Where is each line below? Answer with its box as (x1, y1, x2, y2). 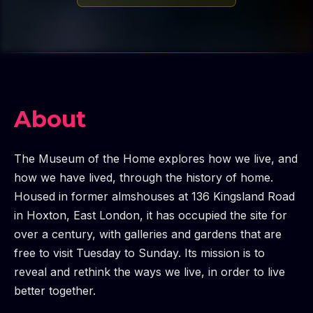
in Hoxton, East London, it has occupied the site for (14, 208, 287, 222)
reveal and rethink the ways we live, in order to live (14, 265, 285, 279)
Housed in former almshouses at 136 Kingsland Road (14, 189, 295, 203)
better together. (14, 284, 96, 298)
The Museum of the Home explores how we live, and (14, 152, 298, 166)
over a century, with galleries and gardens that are (14, 227, 282, 241)
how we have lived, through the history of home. (14, 170, 273, 184)
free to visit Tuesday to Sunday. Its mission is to (14, 246, 265, 260)
